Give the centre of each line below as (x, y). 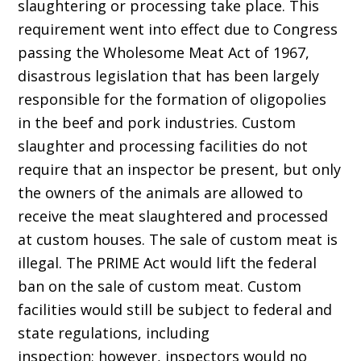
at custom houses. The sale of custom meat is (178, 240)
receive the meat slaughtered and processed (173, 216)
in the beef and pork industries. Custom (157, 123)
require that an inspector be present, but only (180, 170)
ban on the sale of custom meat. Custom (160, 286)
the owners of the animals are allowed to (161, 193)
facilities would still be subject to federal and (175, 310)
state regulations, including (114, 333)
